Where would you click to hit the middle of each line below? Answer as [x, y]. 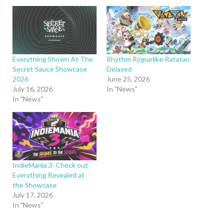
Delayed [119, 69]
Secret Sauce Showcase [50, 69]
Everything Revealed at [49, 175]
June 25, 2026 [128, 79]
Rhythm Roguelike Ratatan [148, 59]
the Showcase [35, 185]
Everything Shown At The [53, 59]
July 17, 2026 [33, 195]
